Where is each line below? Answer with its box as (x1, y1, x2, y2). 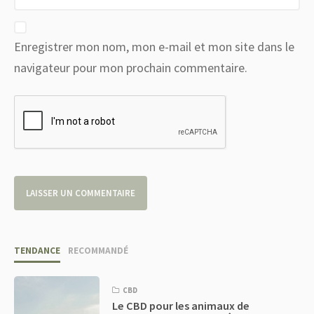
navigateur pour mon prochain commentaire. (14, 60, 247, 76)
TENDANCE (14, 245, 60, 257)
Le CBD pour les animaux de (112, 298, 250, 313)
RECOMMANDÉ (67, 245, 128, 257)
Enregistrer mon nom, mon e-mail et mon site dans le (14, 39, 294, 55)
